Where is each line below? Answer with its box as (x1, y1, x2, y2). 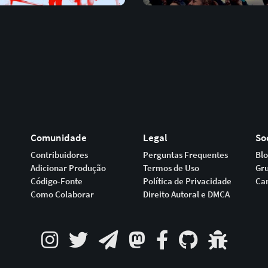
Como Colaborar (30, 188, 94, 200)
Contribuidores (30, 149, 88, 160)
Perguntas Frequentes (143, 149, 228, 160)
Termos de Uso (143, 162, 199, 173)
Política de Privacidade (143, 175, 232, 187)
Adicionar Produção (30, 162, 106, 173)
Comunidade (30, 130, 87, 144)
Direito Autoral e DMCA (143, 188, 230, 200)
